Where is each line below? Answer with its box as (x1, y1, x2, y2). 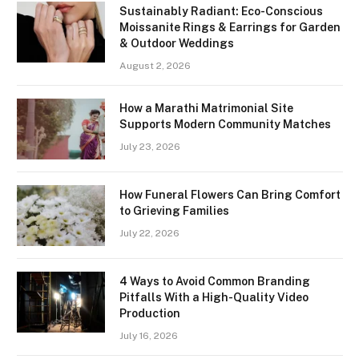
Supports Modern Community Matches (119, 117, 331, 131)
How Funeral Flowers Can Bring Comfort (119, 188, 341, 201)
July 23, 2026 (119, 140, 180, 152)
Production (119, 306, 180, 320)
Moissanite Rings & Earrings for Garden (119, 20, 341, 34)
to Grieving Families (119, 204, 229, 217)
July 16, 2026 (119, 329, 178, 341)
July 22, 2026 (119, 227, 179, 239)
